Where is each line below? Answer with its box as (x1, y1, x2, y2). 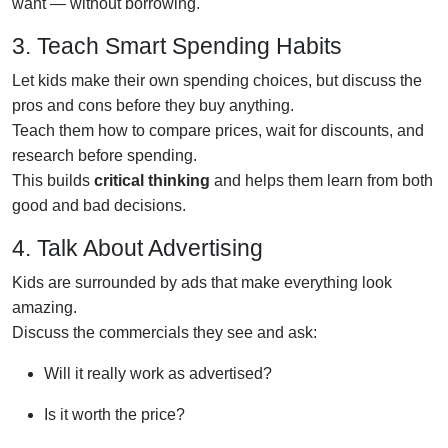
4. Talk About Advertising (12, 234, 263, 261)
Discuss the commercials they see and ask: (12, 323, 317, 341)
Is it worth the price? (44, 405, 185, 423)
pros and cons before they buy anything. (12, 96, 294, 114)
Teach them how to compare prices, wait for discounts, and (12, 121, 424, 139)
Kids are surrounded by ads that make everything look (12, 273, 392, 291)
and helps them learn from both (210, 171, 433, 189)
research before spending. (12, 146, 197, 164)
